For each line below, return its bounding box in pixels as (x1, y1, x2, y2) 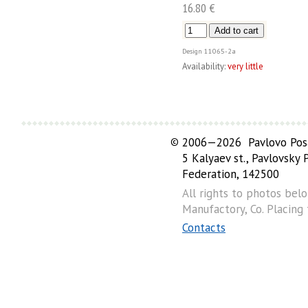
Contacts (182, 220, 225, 236)
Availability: (182, 60, 225, 73)
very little (228, 60, 263, 73)
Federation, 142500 (182, 166, 279, 182)
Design (182, 46, 202, 56)
